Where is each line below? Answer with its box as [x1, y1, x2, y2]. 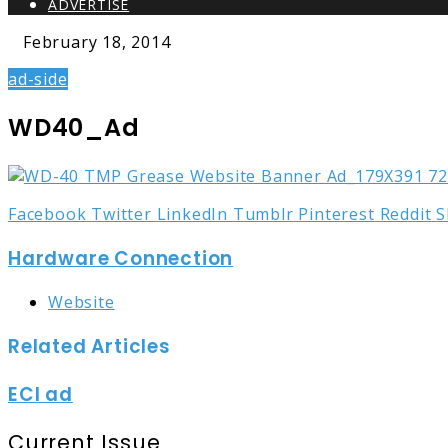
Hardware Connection [8, 244, 234, 272]
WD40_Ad [8, 110, 140, 144]
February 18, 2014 [23, 31, 171, 53]
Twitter [91, 202, 152, 225]
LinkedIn [156, 202, 229, 225]
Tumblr [232, 202, 294, 225]
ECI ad [8, 380, 73, 408]
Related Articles [8, 332, 171, 360]
